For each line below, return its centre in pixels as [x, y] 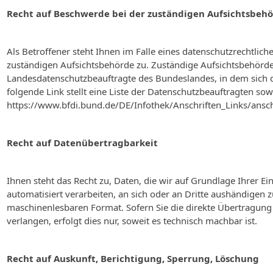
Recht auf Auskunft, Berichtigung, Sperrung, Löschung [133, 258]
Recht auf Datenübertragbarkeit [82, 143]
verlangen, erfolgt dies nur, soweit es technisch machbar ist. [132, 221]
